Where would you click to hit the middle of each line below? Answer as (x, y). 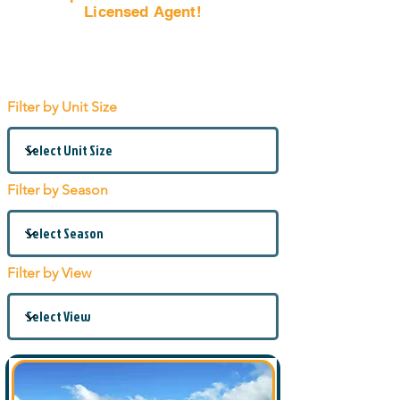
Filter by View (49, 273)
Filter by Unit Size (62, 107)
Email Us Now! (143, 39)
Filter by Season (58, 190)
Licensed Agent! (143, 12)
